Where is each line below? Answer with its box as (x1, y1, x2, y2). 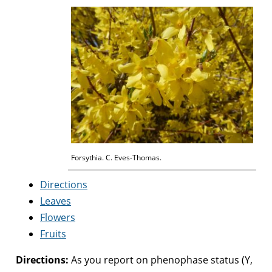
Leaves (40, 194, 71, 208)
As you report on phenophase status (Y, (69, 253, 253, 267)
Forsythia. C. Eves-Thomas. (71, 152, 161, 163)
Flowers (40, 210, 75, 224)
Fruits (40, 226, 66, 240)
